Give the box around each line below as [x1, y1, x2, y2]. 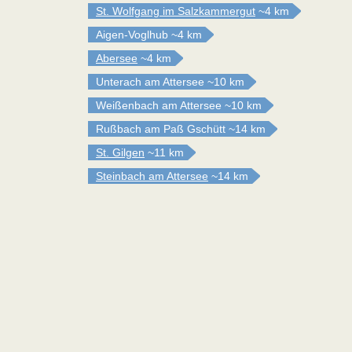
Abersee [96, 52, 137, 64]
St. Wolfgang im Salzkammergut [96, 5, 255, 17]
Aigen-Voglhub [96, 28, 168, 41]
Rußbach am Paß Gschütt [96, 123, 225, 135]
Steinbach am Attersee [96, 170, 208, 182]
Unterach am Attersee [96, 75, 204, 88]
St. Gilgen [96, 146, 145, 159]
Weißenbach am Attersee [96, 99, 222, 112]
